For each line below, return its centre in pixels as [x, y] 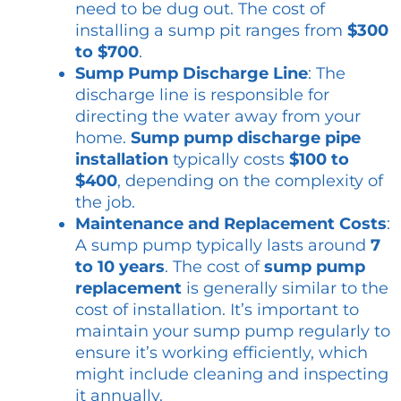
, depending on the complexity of [250, 181]
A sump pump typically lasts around [223, 246]
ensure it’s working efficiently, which [222, 353]
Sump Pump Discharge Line [192, 74]
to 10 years [120, 267]
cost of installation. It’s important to [217, 310]
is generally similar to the [285, 289]
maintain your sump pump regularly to [233, 332]
